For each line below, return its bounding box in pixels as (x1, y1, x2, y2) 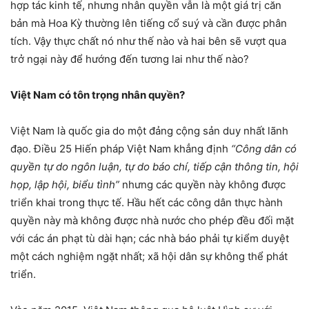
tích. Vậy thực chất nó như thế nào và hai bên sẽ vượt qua (10, 34, 286, 48)
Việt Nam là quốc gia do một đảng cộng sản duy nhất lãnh (10, 123, 288, 137)
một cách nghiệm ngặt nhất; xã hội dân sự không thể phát (10, 249, 288, 263)
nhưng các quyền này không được (119, 177, 286, 191)
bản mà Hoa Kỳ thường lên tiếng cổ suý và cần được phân (10, 16, 287, 30)
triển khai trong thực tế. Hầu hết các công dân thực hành (10, 195, 283, 209)
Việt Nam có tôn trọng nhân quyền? (10, 88, 185, 101)
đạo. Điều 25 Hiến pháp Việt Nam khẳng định (10, 141, 231, 155)
